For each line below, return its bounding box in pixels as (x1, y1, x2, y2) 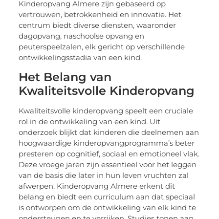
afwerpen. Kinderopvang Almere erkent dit (19, 181, 175, 191)
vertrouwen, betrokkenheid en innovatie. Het (19, 10, 182, 20)
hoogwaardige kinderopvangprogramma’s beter (19, 138, 195, 148)
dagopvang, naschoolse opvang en (19, 31, 145, 41)
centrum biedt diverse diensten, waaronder (19, 21, 176, 30)
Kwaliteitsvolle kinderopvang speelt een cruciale (19, 106, 194, 115)
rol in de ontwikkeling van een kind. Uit (19, 116, 161, 126)
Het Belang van (19, 69, 112, 84)
